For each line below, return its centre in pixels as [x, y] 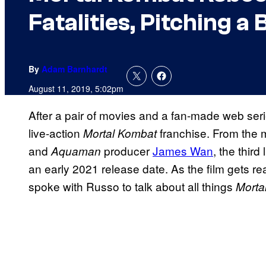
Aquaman [77, 151]
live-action [56, 133]
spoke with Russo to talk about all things [132, 186]
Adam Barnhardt [75, 69]
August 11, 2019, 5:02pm [76, 89]
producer [128, 151]
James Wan [183, 151]
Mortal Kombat [121, 133]
